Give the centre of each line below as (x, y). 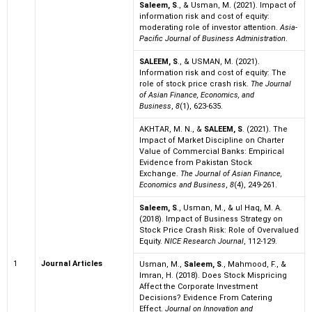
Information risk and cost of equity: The (213, 73)
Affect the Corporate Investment (198, 287)
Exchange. (160, 174)
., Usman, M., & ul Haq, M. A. (229, 208)
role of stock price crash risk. (195, 84)
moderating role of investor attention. (210, 28)
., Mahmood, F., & (254, 265)
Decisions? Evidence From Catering (206, 298)
